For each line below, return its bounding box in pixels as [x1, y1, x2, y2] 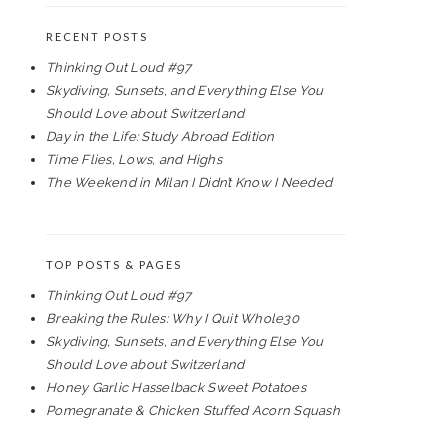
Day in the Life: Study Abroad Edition [46, 129, 275, 144]
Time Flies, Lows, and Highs [46, 152, 223, 167]
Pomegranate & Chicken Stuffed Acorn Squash [46, 403, 340, 418]
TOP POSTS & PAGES [46, 258, 182, 271]
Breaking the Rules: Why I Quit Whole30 [46, 311, 299, 326]
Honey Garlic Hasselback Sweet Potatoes [46, 380, 306, 395]
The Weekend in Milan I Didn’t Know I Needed [46, 175, 333, 190]
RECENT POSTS [46, 30, 148, 43]
